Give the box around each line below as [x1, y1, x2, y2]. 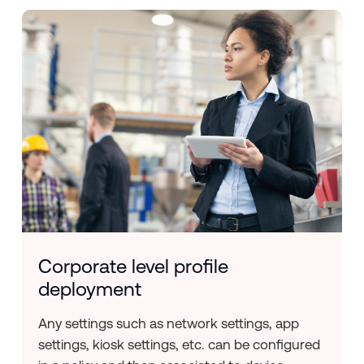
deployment [37, 278, 141, 301]
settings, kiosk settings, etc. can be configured [37, 336, 320, 353]
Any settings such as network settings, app [37, 315, 299, 332]
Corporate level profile [37, 255, 228, 279]
